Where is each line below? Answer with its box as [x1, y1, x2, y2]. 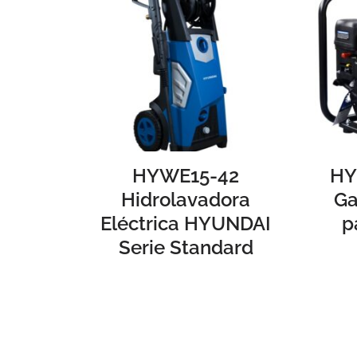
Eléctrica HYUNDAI [100, 213, 272, 235]
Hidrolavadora [121, 189, 251, 211]
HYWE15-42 [132, 165, 240, 187]
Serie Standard [118, 237, 253, 259]
